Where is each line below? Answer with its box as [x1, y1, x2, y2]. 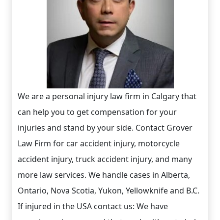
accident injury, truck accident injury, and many [18, 154, 192, 165]
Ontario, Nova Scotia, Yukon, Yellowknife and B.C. [18, 185, 199, 196]
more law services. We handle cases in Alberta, [18, 169, 190, 180]
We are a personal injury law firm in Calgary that [18, 91, 196, 102]
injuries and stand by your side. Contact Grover [18, 122, 192, 133]
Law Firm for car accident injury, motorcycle [18, 138, 180, 149]
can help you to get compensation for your [18, 107, 177, 117]
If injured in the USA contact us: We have [18, 201, 168, 212]
